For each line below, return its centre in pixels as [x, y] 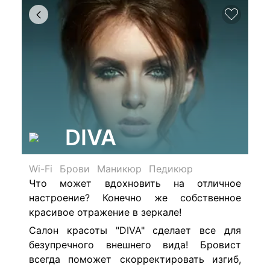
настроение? [59, 198]
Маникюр [119, 169]
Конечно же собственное [172, 198]
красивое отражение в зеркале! [105, 212]
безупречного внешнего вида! [115, 244]
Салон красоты [68, 230]
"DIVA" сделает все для [174, 230]
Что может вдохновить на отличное [135, 183]
